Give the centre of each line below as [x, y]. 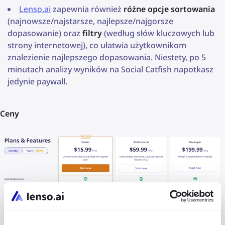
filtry [92, 33]
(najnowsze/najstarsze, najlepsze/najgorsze [90, 21]
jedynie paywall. [37, 81]
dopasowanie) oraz [45, 33]
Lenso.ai [35, 9]
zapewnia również [87, 9]
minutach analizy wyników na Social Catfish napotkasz [110, 69]
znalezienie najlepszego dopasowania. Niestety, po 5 [107, 57]
